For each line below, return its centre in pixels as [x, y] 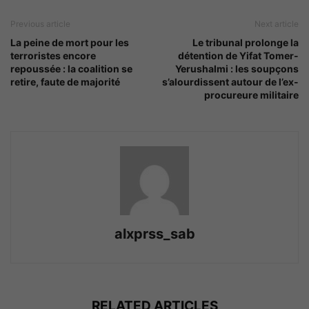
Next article [277, 23]
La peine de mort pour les [70, 42]
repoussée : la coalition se [71, 68]
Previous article [40, 23]
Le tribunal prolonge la [246, 42]
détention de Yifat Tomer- [238, 55]
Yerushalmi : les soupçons [237, 68]
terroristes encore [53, 55]
